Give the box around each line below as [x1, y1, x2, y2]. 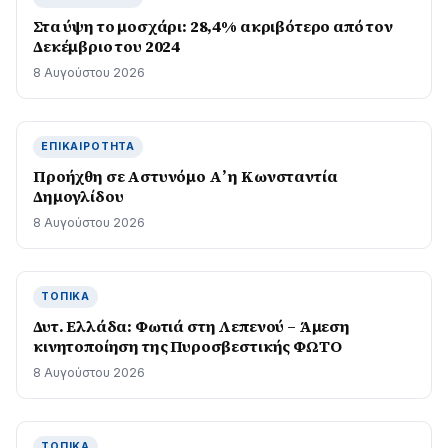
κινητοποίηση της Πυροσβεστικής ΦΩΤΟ [33, 335, 342, 357]
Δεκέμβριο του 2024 [33, 35, 181, 57]
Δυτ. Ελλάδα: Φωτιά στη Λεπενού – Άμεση [33, 315, 350, 337]
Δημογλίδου [33, 185, 124, 207]
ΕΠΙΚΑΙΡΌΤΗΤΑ [41, 140, 136, 153]
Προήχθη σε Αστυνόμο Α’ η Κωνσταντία [33, 165, 338, 187]
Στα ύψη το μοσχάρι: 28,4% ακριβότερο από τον [33, 15, 393, 37]
